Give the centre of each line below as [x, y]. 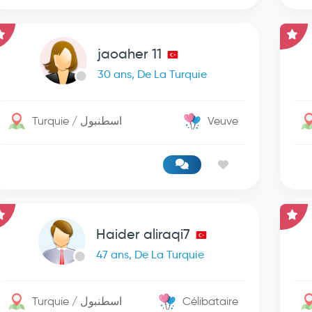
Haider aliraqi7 [143, 234]
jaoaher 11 [130, 54]
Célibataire [211, 301]
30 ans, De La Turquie [153, 74]
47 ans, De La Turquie [150, 255]
